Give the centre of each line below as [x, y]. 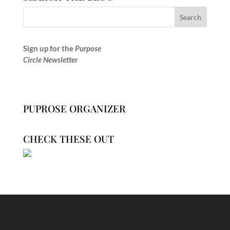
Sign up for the [49, 49]
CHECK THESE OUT [68, 139]
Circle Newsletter [50, 60]
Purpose [88, 49]
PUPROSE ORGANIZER [74, 109]
